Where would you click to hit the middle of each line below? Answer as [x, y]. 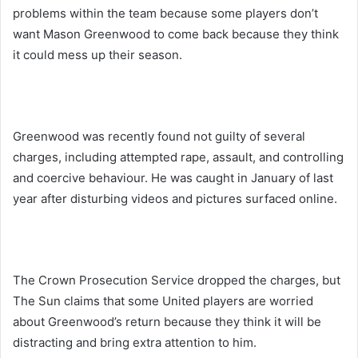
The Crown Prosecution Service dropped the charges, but [177, 280]
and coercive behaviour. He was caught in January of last [173, 177]
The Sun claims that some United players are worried [163, 300]
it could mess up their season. [97, 54]
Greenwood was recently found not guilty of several [159, 136]
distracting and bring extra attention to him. [135, 342]
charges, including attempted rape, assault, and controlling [178, 157]
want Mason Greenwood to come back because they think [176, 34]
